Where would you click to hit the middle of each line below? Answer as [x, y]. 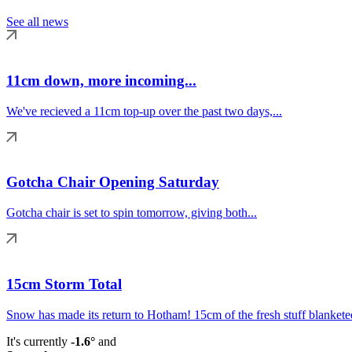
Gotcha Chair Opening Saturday [113, 182]
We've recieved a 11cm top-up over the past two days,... [144, 111]
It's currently [38, 341]
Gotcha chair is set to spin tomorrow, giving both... [132, 213]
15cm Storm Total [64, 284]
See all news [37, 22]
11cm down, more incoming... [101, 80]
